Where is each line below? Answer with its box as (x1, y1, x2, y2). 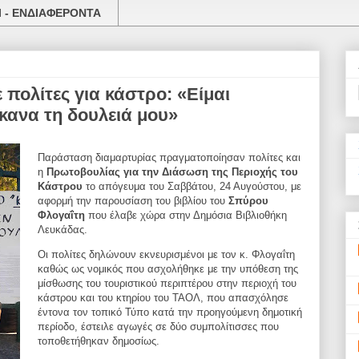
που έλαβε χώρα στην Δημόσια (85, 209, 236, 222)
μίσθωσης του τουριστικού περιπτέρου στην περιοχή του (38, 277, 296, 290)
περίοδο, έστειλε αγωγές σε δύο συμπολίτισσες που (38, 321, 279, 333)
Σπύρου (228, 195, 268, 208)
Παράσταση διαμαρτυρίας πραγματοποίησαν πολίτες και (38, 151, 301, 164)
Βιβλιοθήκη (236, 209, 287, 222)
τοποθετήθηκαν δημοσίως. (38, 335, 159, 348)
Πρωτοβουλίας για (46, 166, 142, 179)
